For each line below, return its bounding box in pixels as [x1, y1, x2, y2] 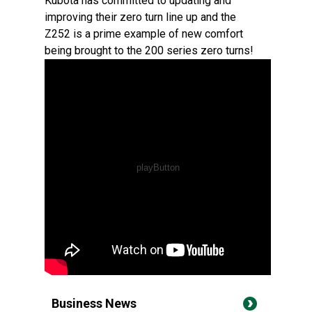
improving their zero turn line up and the [45, 10, 236, 24]
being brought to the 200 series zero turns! [45, 44, 253, 57]
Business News [52, 296, 136, 311]
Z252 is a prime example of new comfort [45, 27, 243, 40]
